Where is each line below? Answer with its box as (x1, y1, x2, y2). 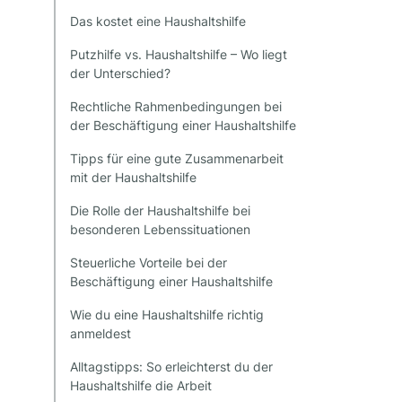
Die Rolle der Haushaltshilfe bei (70, 203, 250, 219)
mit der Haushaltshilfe (70, 170, 197, 186)
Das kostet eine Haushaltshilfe (70, 13, 246, 30)
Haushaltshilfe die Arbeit (70, 378, 212, 394)
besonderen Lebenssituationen (70, 222, 250, 238)
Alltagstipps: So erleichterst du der (70, 359, 273, 375)
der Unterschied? (70, 66, 170, 82)
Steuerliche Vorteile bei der (70, 255, 227, 271)
